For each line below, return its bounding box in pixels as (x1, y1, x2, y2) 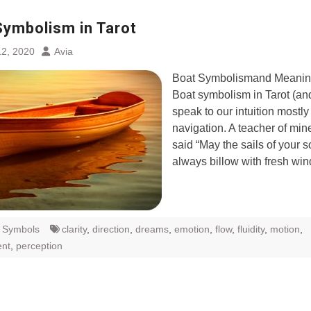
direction (92, 224, 130, 235)
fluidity (237, 224, 264, 235)
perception (16, 240, 62, 251)
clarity (62, 224, 87, 235)
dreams (135, 224, 169, 235)
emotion (174, 224, 210, 235)
